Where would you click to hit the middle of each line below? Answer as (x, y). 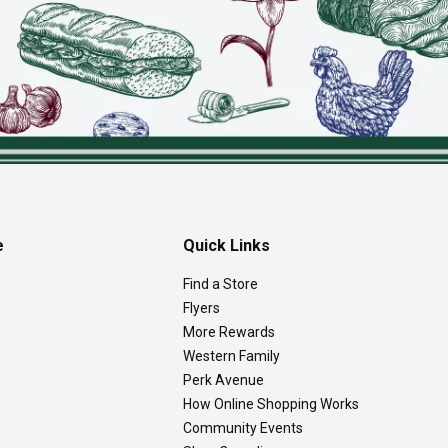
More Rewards (228, 332)
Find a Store (220, 284)
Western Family (231, 356)
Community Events (242, 428)
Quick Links (226, 246)
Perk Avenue (223, 380)
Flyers (201, 308)
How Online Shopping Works (270, 404)
